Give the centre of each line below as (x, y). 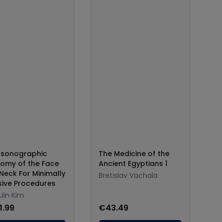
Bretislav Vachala (128, 175)
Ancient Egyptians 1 (133, 164)
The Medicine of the (134, 154)
